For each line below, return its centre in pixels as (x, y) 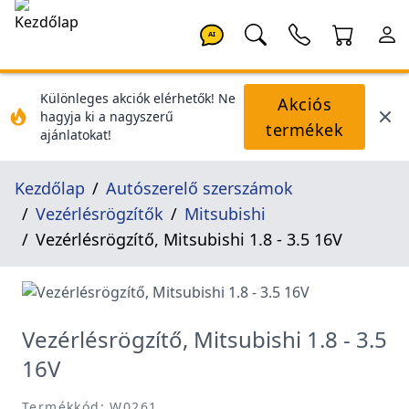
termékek (304, 130)
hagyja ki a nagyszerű (107, 116)
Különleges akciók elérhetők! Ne (138, 98)
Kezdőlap (50, 188)
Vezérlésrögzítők (100, 214)
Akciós (305, 104)
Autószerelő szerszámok (199, 188)
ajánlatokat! (76, 135)
